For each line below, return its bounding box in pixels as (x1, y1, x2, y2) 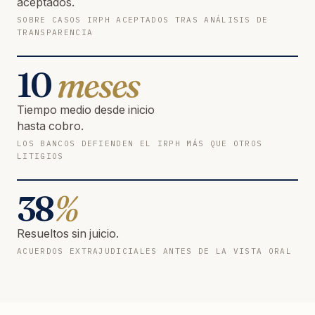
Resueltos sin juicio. (17, 226, 119, 240)
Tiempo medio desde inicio (17, 102, 155, 117)
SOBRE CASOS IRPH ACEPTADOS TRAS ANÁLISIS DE (17, 14, 269, 25)
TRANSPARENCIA (17, 27, 94, 37)
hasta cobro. (17, 118, 84, 133)
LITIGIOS (17, 150, 64, 161)
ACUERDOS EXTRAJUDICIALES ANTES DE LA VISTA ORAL (17, 245, 292, 256)
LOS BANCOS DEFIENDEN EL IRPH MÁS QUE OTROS (17, 138, 263, 148)
